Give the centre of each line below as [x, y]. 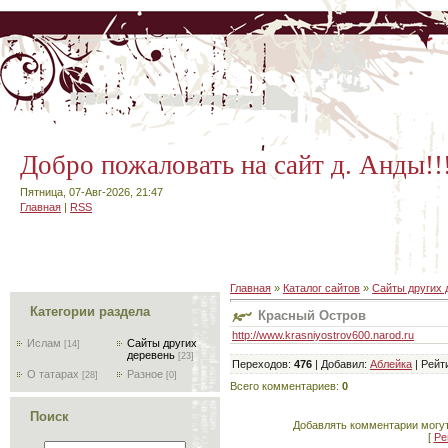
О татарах [53, 374]
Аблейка [391, 363]
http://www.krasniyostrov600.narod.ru [323, 334]
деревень [151, 355]
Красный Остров [312, 315]
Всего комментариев [283, 385]
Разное [145, 374]
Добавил [342, 363]
